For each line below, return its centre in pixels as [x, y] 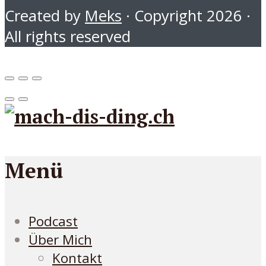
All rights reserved [68, 36]
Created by [45, 15]
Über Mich [60, 240]
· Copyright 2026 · [186, 15]
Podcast [53, 221]
